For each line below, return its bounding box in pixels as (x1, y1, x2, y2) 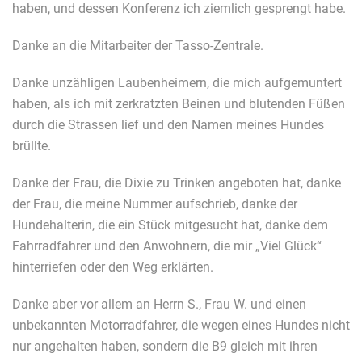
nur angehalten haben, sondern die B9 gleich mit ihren (12, 339, 318, 354)
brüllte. (12, 138, 51, 154)
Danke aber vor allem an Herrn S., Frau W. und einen (12, 297, 306, 312)
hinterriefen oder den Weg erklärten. (12, 259, 213, 275)
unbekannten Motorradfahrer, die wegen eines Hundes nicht (12, 318, 350, 333)
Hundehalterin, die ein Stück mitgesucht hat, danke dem (12, 217, 328, 233)
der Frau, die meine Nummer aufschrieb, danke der (12, 196, 297, 212)
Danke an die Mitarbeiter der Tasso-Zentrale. (12, 38, 263, 53)
